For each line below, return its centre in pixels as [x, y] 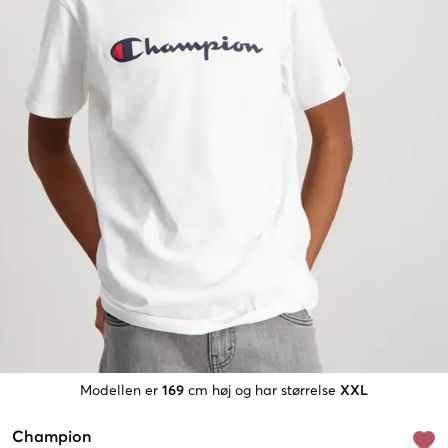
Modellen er [119, 391]
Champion [52, 437]
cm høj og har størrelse [262, 391]
